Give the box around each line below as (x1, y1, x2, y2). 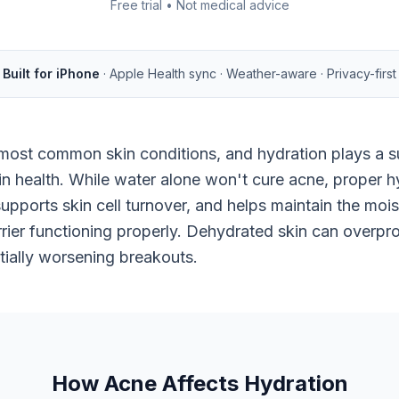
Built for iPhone (3, 66, 100, 81)
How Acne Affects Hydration (51, 370, 348, 396)
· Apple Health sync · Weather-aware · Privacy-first (103, 66, 396, 81)
